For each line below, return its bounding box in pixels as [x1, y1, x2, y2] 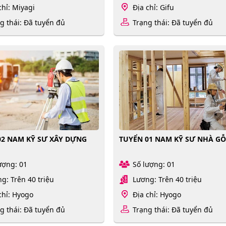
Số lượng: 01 [133, 159, 176, 169]
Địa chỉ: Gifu [133, 2, 175, 12]
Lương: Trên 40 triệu [133, 175, 202, 185]
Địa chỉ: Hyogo [133, 190, 182, 200]
